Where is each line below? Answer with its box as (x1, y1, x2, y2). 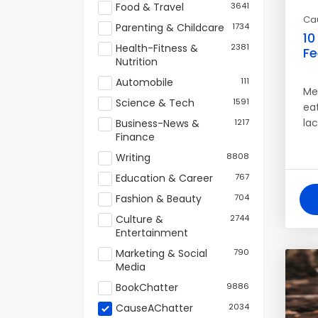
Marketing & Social (116, 246, 207, 261)
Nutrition (116, 55, 158, 69)
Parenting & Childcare (116, 21, 224, 35)
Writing (116, 150, 150, 165)
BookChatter (116, 280, 178, 295)
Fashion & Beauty (116, 192, 202, 206)
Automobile (116, 75, 173, 89)
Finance (116, 130, 155, 144)
